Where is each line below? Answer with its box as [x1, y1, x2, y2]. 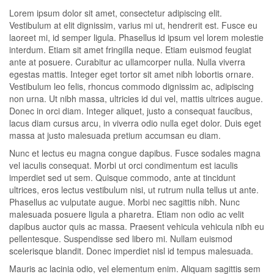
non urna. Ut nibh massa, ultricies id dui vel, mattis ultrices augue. [9, 92, 263, 105]
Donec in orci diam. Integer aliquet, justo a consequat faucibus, [9, 105, 253, 117]
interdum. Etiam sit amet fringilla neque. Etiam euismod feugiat [9, 43, 251, 56]
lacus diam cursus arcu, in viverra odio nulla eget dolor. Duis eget [9, 117, 261, 129]
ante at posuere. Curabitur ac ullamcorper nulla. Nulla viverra [9, 56, 245, 68]
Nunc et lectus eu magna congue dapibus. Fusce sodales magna [9, 147, 261, 159]
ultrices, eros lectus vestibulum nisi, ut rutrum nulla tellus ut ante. [9, 183, 259, 196]
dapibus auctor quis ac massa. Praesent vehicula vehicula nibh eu [9, 220, 264, 232]
